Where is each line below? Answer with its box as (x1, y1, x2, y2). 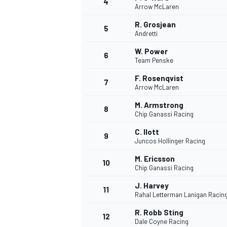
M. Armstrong (135, 100, 183, 110)
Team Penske (135, 56, 173, 65)
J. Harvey (135, 181, 169, 191)
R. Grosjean (135, 20, 176, 29)
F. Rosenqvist (135, 73, 183, 83)
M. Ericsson (135, 154, 175, 164)
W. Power (135, 47, 168, 56)
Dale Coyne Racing (135, 217, 188, 226)
